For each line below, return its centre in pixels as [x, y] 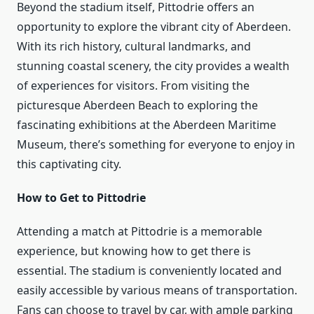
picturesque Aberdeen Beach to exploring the [137, 105]
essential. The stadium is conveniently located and [149, 270]
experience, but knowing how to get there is [134, 251]
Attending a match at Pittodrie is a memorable [139, 231]
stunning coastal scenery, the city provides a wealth [153, 66]
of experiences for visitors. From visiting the [133, 85]
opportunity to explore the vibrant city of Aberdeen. [154, 26]
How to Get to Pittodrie [81, 197]
